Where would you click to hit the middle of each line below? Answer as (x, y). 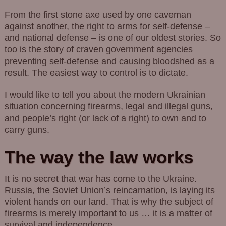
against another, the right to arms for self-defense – (107, 26)
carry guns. (27, 130)
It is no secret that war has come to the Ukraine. (100, 178)
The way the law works (99, 157)
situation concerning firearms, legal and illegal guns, (108, 107)
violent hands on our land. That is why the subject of (109, 202)
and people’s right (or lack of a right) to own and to (105, 118)
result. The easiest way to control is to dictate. (96, 72)
